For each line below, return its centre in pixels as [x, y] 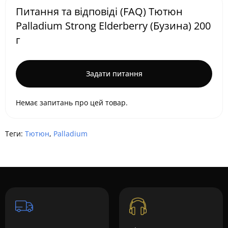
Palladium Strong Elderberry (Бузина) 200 [113, 26]
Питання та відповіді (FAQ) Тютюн [99, 11]
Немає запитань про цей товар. [72, 103]
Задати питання [114, 74]
